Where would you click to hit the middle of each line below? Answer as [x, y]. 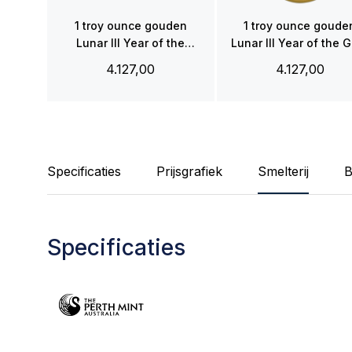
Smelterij [283, 171]
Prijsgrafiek [189, 171]
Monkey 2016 [130, 60]
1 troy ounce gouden [130, 25]
